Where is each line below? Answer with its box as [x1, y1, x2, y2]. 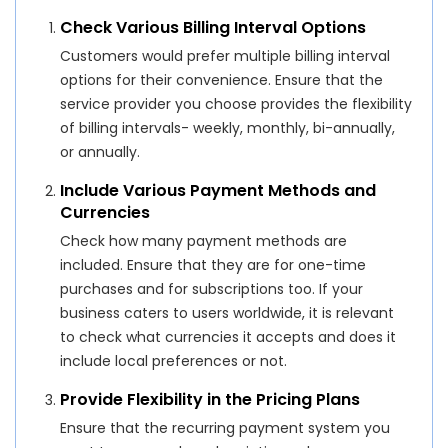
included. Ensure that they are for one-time [60, 255, 367, 276]
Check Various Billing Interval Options [60, 16, 367, 40]
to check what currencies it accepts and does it [60, 327, 397, 348]
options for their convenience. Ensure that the [60, 70, 384, 91]
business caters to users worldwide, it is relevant [60, 303, 395, 324]
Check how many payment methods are [60, 231, 348, 252]
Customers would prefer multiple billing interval [60, 46, 391, 67]
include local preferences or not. [60, 351, 288, 372]
